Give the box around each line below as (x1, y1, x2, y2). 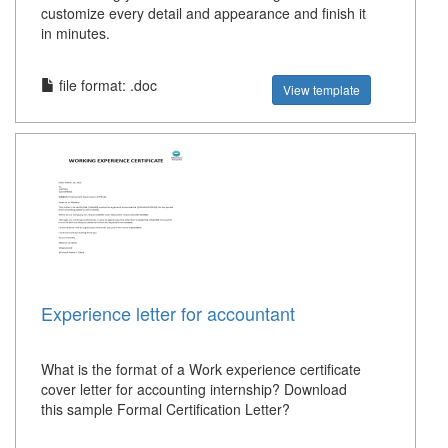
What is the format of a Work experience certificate (41, 359, 361, 380)
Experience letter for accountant (41, 300, 295, 327)
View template (283, 81, 361, 99)
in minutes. (41, 23, 110, 44)
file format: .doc (55, 75, 157, 96)
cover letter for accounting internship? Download (41, 379, 347, 400)
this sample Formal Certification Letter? (41, 399, 290, 420)
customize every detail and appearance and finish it (41, 3, 366, 24)
